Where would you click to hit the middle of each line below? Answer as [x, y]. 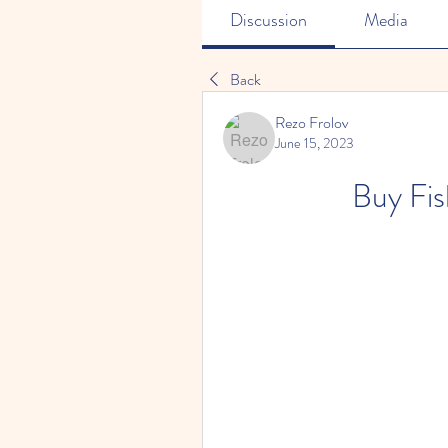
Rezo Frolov [312, 122]
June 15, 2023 [314, 143]
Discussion [269, 20]
